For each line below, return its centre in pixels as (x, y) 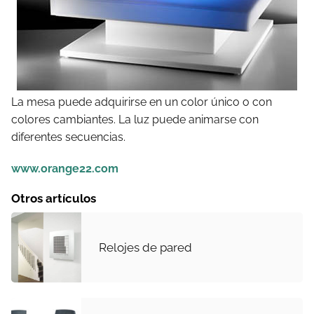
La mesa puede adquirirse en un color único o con (142, 102)
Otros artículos (54, 198)
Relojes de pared (145, 247)
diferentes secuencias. (68, 137)
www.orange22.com (65, 169)
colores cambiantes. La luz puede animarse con (135, 120)
